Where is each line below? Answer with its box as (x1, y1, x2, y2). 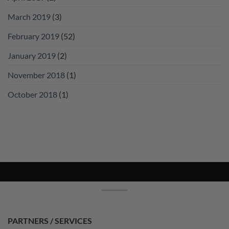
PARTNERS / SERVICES (8, 216, 92, 226)
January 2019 (8, 51, 56, 61)
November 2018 (8, 70, 65, 80)
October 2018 (8, 89, 57, 100)
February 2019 (8, 31, 59, 41)
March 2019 (8, 12, 51, 22)
